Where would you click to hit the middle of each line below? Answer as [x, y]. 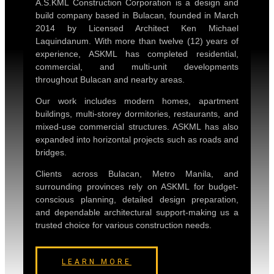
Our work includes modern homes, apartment [137, 101]
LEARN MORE [97, 261]
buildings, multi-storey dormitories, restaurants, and [137, 113]
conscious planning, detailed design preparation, [137, 199]
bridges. [51, 152]
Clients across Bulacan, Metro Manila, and [137, 173]
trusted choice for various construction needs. [124, 225]
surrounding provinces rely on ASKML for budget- [137, 186]
